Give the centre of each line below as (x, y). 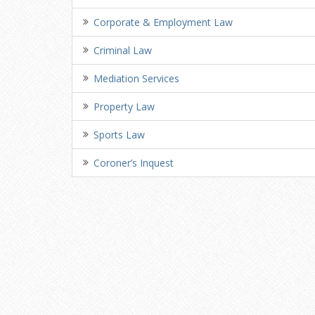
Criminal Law (123, 50)
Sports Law (119, 135)
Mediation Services (136, 78)
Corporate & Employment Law (163, 22)
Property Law (124, 107)
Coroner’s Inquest (134, 163)
